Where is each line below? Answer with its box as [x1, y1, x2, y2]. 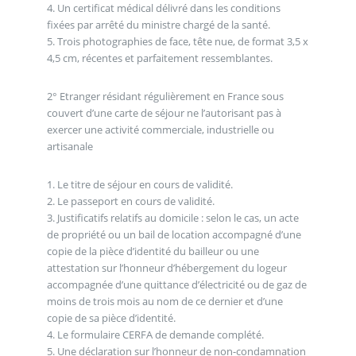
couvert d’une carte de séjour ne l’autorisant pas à [46, 105, 281, 120]
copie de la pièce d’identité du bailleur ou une [46, 243, 259, 258]
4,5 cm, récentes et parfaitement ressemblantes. [46, 51, 273, 66]
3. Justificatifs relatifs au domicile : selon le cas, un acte [46, 210, 299, 225]
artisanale [46, 138, 93, 153]
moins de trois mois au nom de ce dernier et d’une [46, 293, 283, 308]
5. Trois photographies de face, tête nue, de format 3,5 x [46, 34, 308, 49]
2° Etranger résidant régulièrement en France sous [46, 88, 284, 103]
